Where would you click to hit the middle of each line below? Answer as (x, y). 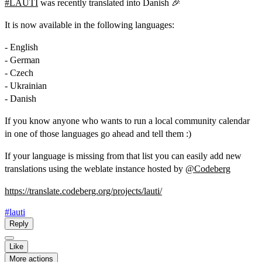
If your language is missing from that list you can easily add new (123, 156)
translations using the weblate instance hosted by (95, 169)
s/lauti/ (150, 191)
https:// (17, 191)
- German (22, 60)
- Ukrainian (26, 86)
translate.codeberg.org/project (84, 191)
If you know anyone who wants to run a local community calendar (127, 121)
